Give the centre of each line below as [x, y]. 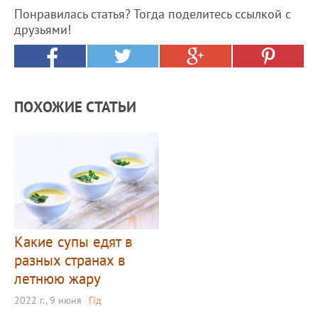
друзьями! [43, 29]
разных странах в [70, 260]
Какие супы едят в [73, 241]
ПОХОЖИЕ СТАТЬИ [75, 106]
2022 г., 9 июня [48, 300]
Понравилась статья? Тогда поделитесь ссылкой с [153, 13]
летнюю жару [57, 278]
